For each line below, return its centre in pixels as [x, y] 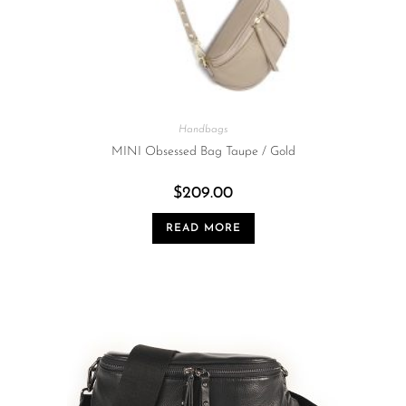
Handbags [203, 129]
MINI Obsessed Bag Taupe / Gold [203, 151]
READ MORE [203, 228]
